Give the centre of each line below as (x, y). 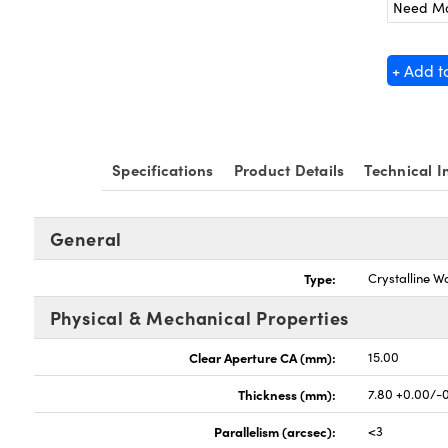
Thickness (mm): (287, 394)
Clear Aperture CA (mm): (263, 357)
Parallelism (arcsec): (275, 431)
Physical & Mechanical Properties (199, 317)
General (86, 238)
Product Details (289, 169)
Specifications (163, 169)
